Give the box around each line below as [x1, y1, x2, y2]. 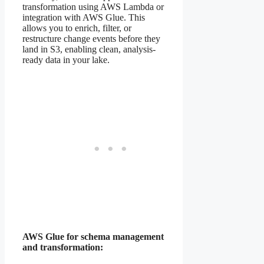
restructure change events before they [22, 33, 160, 44]
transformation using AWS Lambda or [22, 1, 164, 12]
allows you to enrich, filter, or [22, 22, 131, 33]
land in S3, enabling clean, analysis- [22, 44, 156, 54]
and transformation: [22, 242, 103, 252]
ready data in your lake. [22, 54, 110, 65]
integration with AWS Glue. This [22, 12, 145, 22]
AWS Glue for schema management [22, 231, 164, 242]
